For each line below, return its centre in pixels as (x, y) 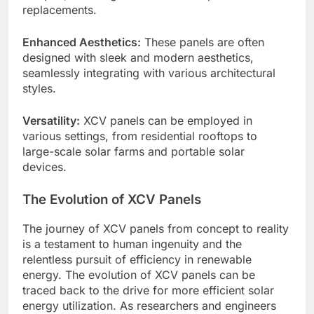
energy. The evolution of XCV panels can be (139, 275)
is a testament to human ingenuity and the (132, 244)
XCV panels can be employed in (166, 121)
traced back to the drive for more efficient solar (148, 291)
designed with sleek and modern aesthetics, (138, 58)
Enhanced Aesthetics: (82, 42)
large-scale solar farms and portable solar (134, 152)
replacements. (60, 10)
